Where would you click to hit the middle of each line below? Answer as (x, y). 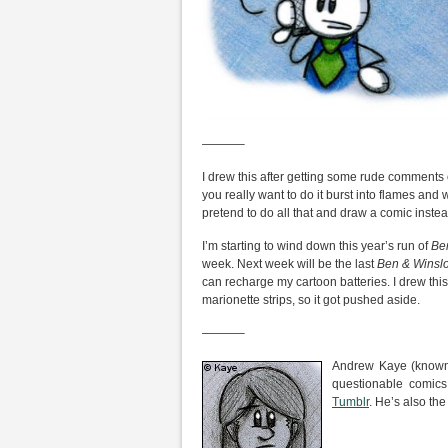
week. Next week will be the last (289, 264)
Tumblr (350, 402)
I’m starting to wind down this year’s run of (316, 246)
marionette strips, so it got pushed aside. (311, 300)
